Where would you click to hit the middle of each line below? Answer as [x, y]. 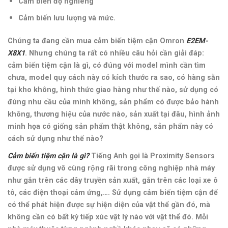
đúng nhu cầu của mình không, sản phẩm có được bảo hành [113, 102]
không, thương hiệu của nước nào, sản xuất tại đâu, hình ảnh [114, 114]
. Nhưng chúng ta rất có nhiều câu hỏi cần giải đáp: [115, 53]
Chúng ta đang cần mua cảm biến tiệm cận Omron [97, 41]
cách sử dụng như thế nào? [55, 138]
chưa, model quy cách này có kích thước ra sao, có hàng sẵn [114, 77]
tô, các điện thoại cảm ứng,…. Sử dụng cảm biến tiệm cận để [113, 192]
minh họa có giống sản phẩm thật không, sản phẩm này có [110, 126]
